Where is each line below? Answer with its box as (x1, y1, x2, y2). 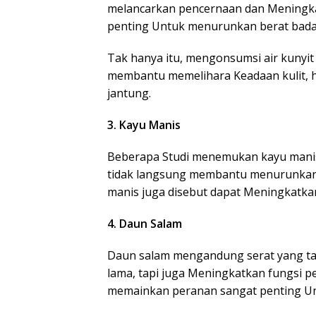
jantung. (107, 85, 151, 101)
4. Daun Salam (107, 216, 182, 231)
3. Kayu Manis (107, 117, 181, 133)
